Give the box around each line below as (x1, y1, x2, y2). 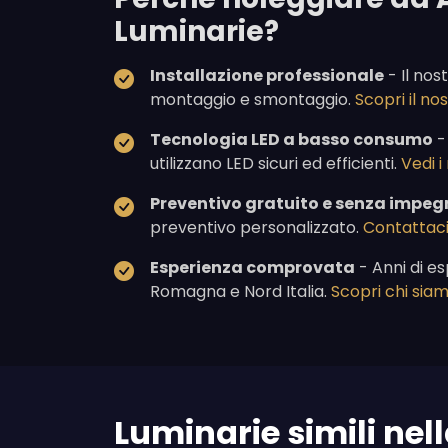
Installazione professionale (150, 64, 384, 88)
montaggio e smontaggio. (150, 88, 355, 112)
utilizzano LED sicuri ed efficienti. (150, 152, 401, 176)
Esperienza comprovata (150, 256, 355, 280)
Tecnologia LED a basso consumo (150, 128, 433, 152)
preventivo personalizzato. (150, 216, 363, 240)
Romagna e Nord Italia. (150, 280, 331, 304)
